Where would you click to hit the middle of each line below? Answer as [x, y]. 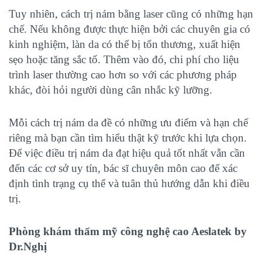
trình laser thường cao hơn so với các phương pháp [123, 74]
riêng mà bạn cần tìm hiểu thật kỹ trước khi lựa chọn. [128, 137]
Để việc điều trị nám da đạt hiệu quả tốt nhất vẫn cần [127, 153]
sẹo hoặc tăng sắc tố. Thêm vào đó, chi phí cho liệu [124, 59]
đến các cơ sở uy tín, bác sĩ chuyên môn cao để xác [123, 168]
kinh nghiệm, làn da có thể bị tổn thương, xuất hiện [125, 44]
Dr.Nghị [28, 246]
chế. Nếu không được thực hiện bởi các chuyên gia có [130, 29]
